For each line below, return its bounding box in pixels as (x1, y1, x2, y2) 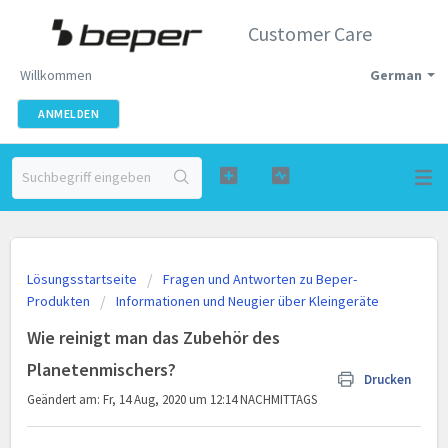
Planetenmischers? (27, 358, 176, 381)
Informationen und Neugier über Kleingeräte (116, 292, 379, 310)
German (370, 66, 422, 84)
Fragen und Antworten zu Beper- (163, 270, 357, 288)
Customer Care (248, 21, 372, 46)
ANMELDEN (38, 106, 99, 121)
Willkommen (20, 66, 92, 84)
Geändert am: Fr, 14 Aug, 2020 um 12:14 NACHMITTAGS (27, 391, 317, 408)
